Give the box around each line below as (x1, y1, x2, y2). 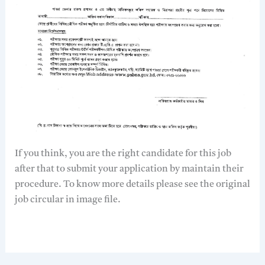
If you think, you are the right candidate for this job (14, 149, 231, 159)
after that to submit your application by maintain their (14, 164, 244, 174)
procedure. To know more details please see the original (14, 180, 250, 190)
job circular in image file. (14, 195, 121, 205)
